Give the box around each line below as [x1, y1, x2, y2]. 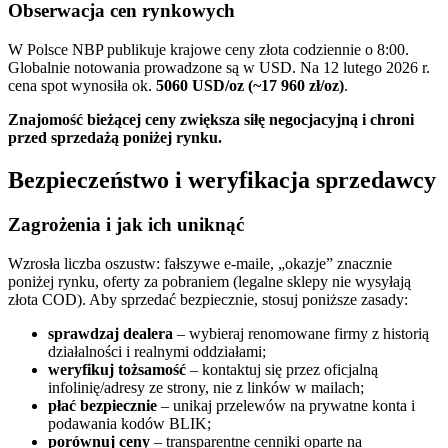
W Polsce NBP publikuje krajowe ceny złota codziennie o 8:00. [8, 41, 409, 59]
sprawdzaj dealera [48, 324, 173, 342]
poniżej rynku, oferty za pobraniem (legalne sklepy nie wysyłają [8, 272, 411, 290]
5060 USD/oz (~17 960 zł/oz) [156, 77, 344, 95]
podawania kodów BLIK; [48, 414, 211, 432]
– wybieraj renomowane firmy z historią [173, 324, 429, 342]
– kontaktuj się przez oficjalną [186, 360, 378, 378]
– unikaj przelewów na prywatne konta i [157, 396, 415, 414]
